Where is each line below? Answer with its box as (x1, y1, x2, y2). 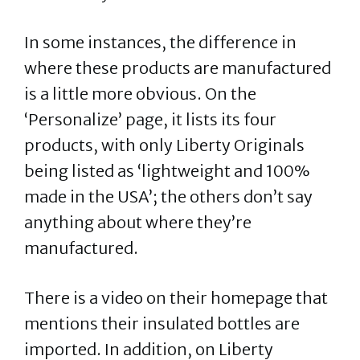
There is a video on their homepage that (24, 288, 328, 308)
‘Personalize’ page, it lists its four (24, 109, 276, 129)
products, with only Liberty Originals (24, 135, 305, 155)
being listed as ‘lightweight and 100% (24, 161, 310, 181)
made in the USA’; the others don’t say (24, 186, 313, 207)
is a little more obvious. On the (24, 84, 256, 104)
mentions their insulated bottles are (24, 313, 300, 333)
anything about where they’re (24, 212, 252, 232)
